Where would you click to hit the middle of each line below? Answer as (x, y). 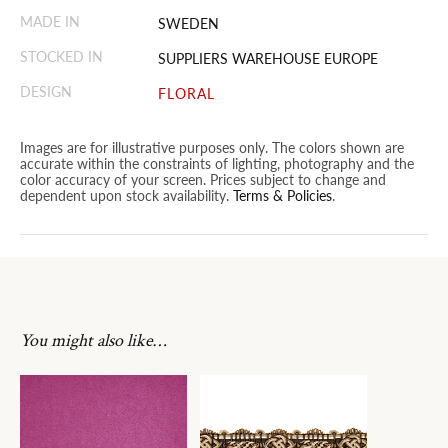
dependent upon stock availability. (126, 195)
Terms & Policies (282, 195)
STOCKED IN (61, 56)
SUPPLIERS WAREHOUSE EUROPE (268, 58)
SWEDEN (189, 23)
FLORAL (187, 93)
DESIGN (46, 91)
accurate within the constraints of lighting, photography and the (217, 163)
